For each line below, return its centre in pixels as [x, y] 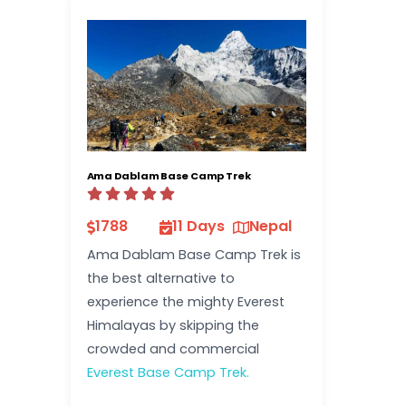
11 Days [199, 227]
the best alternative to [160, 279]
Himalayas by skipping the [173, 326]
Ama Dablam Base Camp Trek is [193, 255]
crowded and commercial [173, 349]
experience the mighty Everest [185, 302]
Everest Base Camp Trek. [168, 373]
